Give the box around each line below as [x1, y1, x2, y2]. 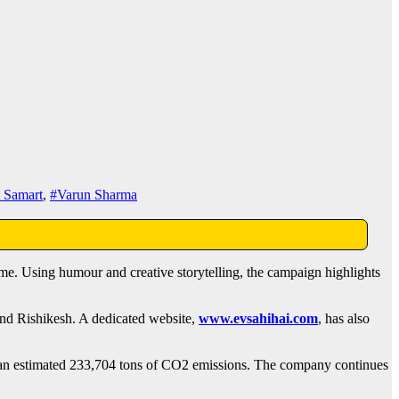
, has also [318, 311, 370, 327]
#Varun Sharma [50, 187, 137, 203]
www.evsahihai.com [199, 311, 318, 327]
